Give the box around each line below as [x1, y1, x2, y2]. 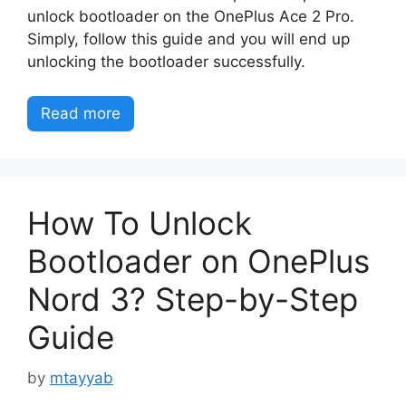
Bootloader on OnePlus [27, 242, 370, 280]
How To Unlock [27, 204, 252, 242]
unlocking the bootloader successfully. [27, 52, 305, 71]
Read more [41, 104, 121, 122]
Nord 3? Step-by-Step [27, 280, 358, 318]
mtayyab [50, 368, 113, 387]
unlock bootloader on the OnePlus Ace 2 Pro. [27, 6, 354, 25]
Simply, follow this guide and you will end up [27, 29, 350, 48]
